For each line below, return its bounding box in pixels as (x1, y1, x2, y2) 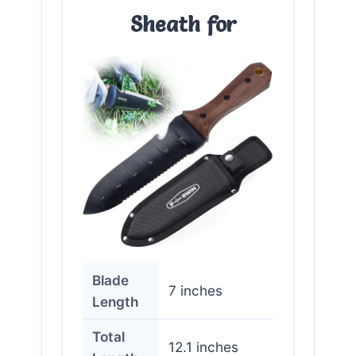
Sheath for (130, 10, 237, 37)
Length (92, 292, 138, 310)
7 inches (168, 281, 222, 299)
